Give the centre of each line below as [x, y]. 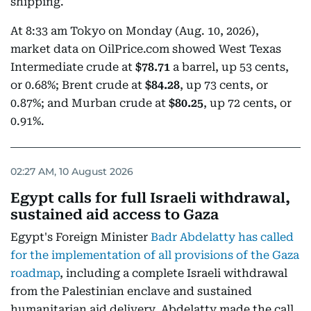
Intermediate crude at [73, 67]
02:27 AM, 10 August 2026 [72, 171]
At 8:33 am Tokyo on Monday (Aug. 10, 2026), [135, 31]
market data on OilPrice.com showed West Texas [146, 49]
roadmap [35, 273]
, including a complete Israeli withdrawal [174, 273]
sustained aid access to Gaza [115, 215]
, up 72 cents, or [247, 103]
